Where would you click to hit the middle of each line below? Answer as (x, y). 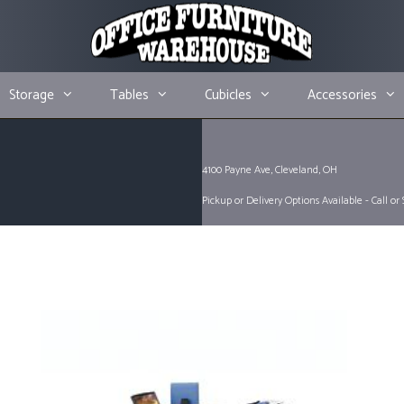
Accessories (343, 95)
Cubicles (229, 95)
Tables (130, 95)
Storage (32, 95)
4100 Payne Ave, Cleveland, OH (270, 170)
